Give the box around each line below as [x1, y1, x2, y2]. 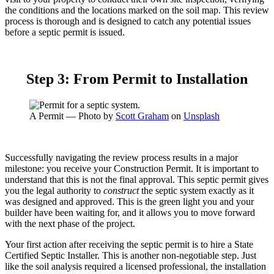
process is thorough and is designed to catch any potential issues [5, 15, 251, 26]
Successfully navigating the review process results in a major [5, 152, 238, 163]
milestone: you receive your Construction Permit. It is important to [5, 163, 259, 174]
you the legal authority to [5, 185, 103, 196]
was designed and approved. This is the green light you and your [5, 196, 254, 207]
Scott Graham [116, 110, 169, 121]
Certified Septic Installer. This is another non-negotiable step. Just [5, 250, 256, 261]
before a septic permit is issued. [5, 26, 125, 37]
